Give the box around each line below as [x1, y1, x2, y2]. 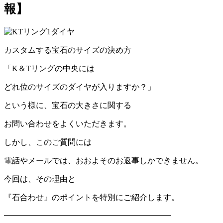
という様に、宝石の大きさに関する [4, 101, 131, 110]
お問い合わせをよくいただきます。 [4, 119, 131, 128]
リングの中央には [31, 64, 95, 73]
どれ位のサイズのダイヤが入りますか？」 [4, 82, 155, 91]
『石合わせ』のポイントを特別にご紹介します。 [4, 193, 179, 202]
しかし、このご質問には [4, 137, 92, 146]
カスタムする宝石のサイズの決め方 [4, 45, 131, 54]
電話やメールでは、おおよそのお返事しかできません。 [4, 156, 203, 165]
